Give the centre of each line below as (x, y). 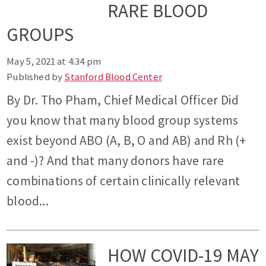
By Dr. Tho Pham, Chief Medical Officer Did (123, 100)
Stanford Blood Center (113, 77)
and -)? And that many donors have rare (115, 161)
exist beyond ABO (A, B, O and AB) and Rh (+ (126, 141)
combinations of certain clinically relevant (123, 181)
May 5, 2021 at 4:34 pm (54, 61)
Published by (36, 77)
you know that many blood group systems (123, 121)
